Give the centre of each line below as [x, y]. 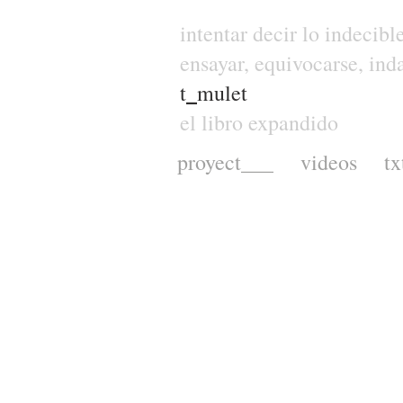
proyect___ [225, 162]
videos [329, 162]
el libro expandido [263, 122]
